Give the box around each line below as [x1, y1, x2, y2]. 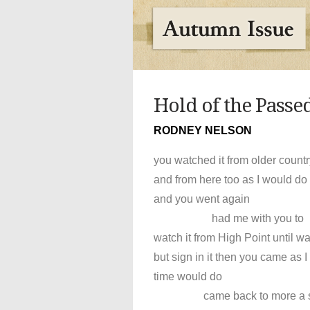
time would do [154, 270, 222, 282]
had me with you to [154, 212, 304, 224]
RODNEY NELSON [154, 124, 252, 136]
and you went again [154, 192, 250, 205]
